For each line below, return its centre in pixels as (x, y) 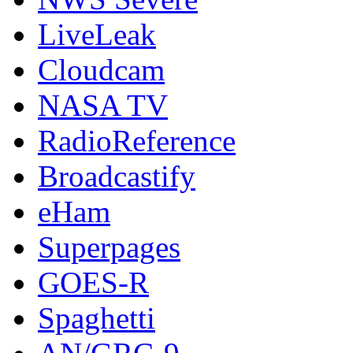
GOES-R (93, 283)
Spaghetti (97, 318)
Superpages (109, 247)
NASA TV (103, 106)
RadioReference (137, 141)
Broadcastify (117, 176)
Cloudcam (101, 70)
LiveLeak (97, 35)
